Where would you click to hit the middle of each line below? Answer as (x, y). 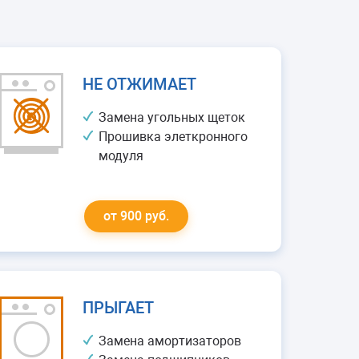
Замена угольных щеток (172, 117)
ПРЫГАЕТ (119, 308)
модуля (121, 156)
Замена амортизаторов (170, 341)
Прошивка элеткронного (173, 137)
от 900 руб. (137, 216)
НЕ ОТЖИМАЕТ (140, 84)
